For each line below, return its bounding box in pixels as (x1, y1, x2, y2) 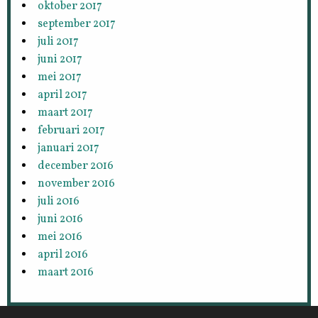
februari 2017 (38, 122, 106, 138)
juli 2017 (38, 33, 79, 50)
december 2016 (38, 158, 114, 174)
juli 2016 (38, 193, 80, 209)
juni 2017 (38, 51, 83, 67)
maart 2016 (38, 264, 94, 280)
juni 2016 (38, 211, 84, 227)
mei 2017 (38, 69, 82, 85)
